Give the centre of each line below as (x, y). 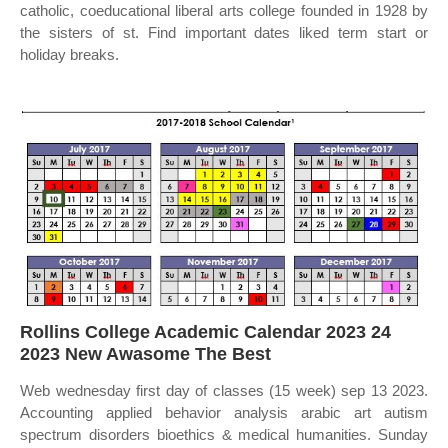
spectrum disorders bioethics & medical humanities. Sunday (224, 434)
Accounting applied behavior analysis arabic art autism (224, 412)
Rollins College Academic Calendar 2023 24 (205, 332)
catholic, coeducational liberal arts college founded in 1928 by (224, 10)
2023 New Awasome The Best (145, 354)
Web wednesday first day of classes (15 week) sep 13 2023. (224, 390)
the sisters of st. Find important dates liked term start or (224, 32)
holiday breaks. (69, 54)
